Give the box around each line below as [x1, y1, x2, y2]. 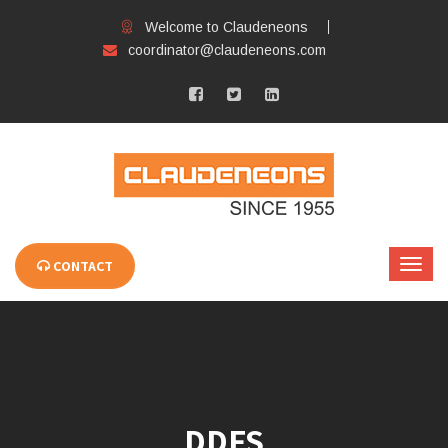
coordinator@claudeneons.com [127, 42, 326, 58]
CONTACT [50, 257, 113, 275]
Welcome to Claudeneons [144, 19, 308, 35]
